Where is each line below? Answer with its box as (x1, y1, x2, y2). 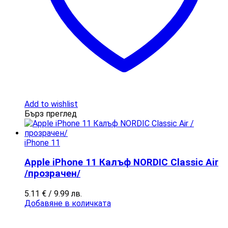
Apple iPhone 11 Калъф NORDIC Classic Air (24, 157, 218, 168)
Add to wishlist (24, 99, 78, 109)
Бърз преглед (24, 108, 77, 119)
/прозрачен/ (24, 168, 80, 180)
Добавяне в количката (24, 198, 111, 209)
